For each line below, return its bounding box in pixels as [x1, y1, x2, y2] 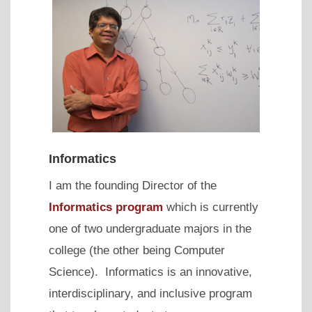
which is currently [163, 201, 258, 214]
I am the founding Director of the [49, 179, 217, 193]
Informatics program [49, 201, 163, 214]
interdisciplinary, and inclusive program [49, 287, 252, 301]
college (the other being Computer [49, 244, 225, 258]
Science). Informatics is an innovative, [49, 265, 252, 279]
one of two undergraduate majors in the [49, 222, 251, 236]
